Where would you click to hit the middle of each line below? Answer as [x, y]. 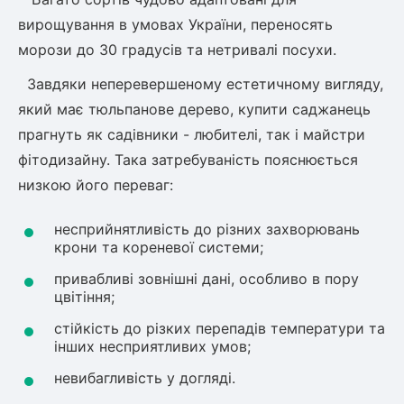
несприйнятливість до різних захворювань [207, 229]
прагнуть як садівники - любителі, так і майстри [192, 134]
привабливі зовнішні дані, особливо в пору [207, 279]
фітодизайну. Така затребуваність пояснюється [188, 160]
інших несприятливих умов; [152, 346]
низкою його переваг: [96, 185]
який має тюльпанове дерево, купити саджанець [194, 109]
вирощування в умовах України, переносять [175, 24]
